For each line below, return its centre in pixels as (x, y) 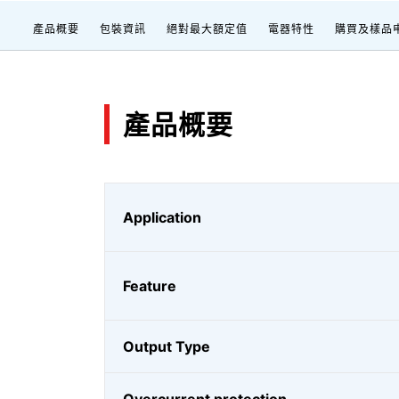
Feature (150, 286)
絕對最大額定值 (207, 29)
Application (162, 217)
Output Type (167, 346)
